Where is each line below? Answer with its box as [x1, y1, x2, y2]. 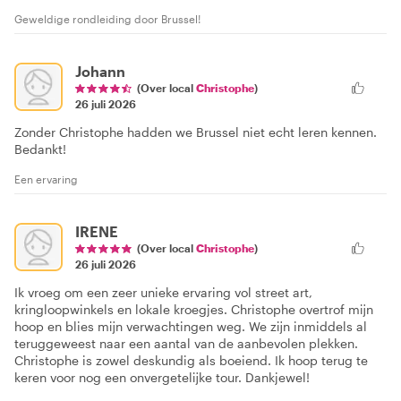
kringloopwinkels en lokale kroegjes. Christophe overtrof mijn [14, 301, 373, 317]
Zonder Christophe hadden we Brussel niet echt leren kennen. [14, 124, 377, 140]
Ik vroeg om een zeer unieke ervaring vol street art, [14, 284, 312, 300]
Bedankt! [14, 141, 66, 157]
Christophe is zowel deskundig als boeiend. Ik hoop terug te [14, 352, 368, 368]
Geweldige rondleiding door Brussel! [14, 12, 200, 25]
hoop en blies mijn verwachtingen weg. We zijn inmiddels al [14, 318, 367, 334]
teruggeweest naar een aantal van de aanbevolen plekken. [14, 335, 358, 351]
